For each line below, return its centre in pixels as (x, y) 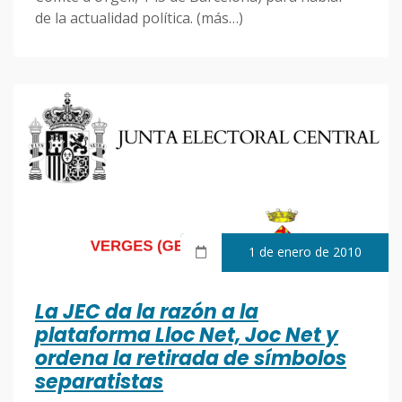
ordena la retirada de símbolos (191, 359)
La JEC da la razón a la (147, 312)
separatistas (99, 382)
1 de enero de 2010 (305, 252)
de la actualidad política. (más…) (139, 18)
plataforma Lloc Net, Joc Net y (187, 336)
